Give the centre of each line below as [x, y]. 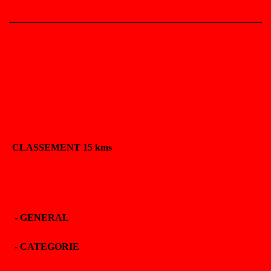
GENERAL [44, 217]
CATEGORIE [50, 247]
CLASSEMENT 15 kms [62, 147]
